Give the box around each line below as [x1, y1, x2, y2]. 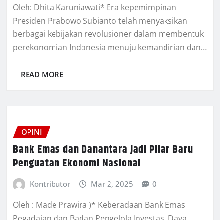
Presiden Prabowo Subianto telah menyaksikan [13, 15, 187, 27]
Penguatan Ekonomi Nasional [13, 155, 141, 172]
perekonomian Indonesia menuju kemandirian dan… [13, 42, 207, 53]
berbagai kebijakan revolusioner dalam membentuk [13, 28, 204, 40]
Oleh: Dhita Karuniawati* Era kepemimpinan [13, 2, 176, 13]
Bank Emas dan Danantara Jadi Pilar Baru [13, 141, 193, 158]
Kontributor [29, 178, 70, 189]
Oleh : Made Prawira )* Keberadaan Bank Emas [13, 199, 185, 211]
